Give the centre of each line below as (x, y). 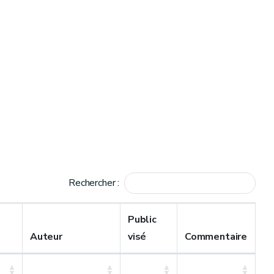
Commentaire (216, 237)
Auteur (46, 237)
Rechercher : (94, 183)
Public (142, 220)
